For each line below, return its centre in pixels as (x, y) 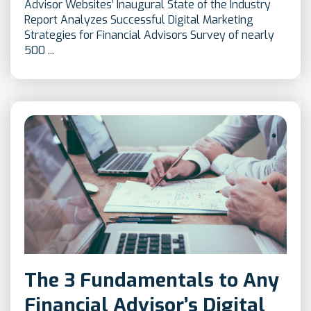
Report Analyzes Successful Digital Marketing (139, 20)
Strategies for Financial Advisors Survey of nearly (149, 35)
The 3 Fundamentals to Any (152, 280)
